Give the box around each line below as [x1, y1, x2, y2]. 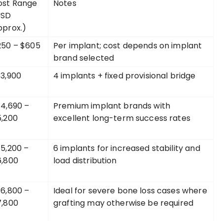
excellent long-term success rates [53, 112, 190, 124]
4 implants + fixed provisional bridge [53, 70, 196, 81]
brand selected [53, 52, 114, 64]
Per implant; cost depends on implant [53, 40, 202, 51]
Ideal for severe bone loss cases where [53, 185, 207, 196]
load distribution [53, 155, 117, 166]
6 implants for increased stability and [53, 143, 200, 154]
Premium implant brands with [53, 100, 171, 111]
